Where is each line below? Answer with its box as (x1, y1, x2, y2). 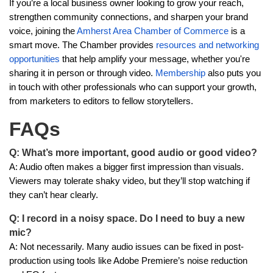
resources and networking (156, 40, 259, 50)
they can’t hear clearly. (9, 190, 98, 200)
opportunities (9, 54, 60, 64)
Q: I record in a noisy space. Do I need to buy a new (9, 213, 244, 224)
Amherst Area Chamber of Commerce (77, 26, 229, 36)
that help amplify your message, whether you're (60, 54, 250, 64)
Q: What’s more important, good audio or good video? (9, 147, 257, 158)
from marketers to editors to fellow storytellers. (9, 96, 193, 106)
